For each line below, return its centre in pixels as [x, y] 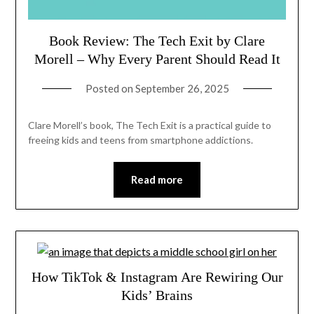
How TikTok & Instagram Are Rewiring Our [157, 277]
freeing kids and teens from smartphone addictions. [140, 140]
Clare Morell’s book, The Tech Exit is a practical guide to [149, 125]
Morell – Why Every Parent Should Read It [157, 59]
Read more [157, 180]
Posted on [110, 89]
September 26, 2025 [182, 89]
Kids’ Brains [157, 295]
